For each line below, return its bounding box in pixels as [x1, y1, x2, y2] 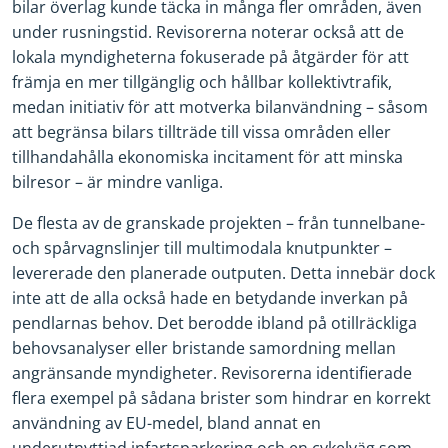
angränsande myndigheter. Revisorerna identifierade [12, 361, 412, 384]
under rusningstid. [12, 20, 152, 43]
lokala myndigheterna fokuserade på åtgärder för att [12, 45, 409, 68]
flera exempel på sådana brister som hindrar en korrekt [12, 386, 431, 409]
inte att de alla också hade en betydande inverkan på [12, 286, 408, 309]
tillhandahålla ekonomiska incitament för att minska [12, 145, 403, 168]
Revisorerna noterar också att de [156, 20, 404, 43]
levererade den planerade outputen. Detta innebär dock [12, 261, 435, 284]
